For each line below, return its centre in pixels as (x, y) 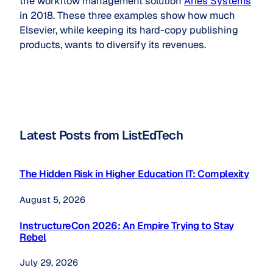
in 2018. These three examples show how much (127, 15)
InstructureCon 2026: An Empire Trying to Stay (127, 225)
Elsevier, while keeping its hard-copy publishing (129, 30)
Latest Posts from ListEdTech (101, 136)
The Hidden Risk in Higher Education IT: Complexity (134, 174)
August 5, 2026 (52, 199)
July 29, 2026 (49, 263)
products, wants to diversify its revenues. (113, 44)
